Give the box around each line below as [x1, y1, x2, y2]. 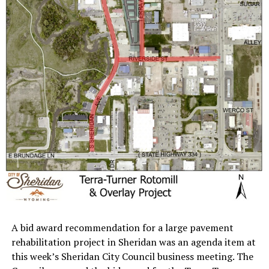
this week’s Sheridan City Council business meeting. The [11, 249, 253, 263]
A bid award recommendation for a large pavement [11, 220, 234, 234]
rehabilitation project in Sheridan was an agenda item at [11, 235, 256, 249]
